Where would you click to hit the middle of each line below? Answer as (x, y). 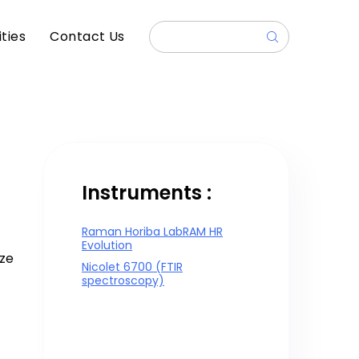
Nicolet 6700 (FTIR (132, 267)
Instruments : (147, 193)
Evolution (107, 245)
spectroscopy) (123, 280)
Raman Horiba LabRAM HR (152, 232)
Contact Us (87, 36)
